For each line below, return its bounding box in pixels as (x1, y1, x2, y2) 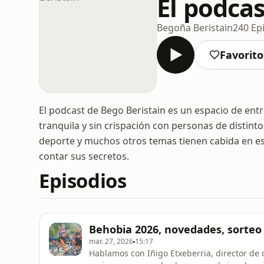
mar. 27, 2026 (89, 236, 133, 246)
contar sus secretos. (39, 150, 129, 163)
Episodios (39, 167, 127, 194)
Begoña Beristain (157, 21, 233, 34)
